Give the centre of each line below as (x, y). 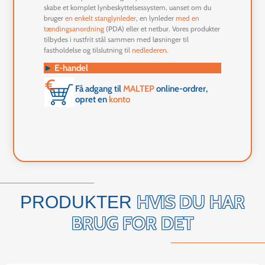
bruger (55, 18)
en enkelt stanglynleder (101, 18)
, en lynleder (156, 18)
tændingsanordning (74, 29)
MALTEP (139, 89)
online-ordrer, (181, 89)
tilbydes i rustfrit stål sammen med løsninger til (117, 40)
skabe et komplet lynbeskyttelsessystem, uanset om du (128, 8)
